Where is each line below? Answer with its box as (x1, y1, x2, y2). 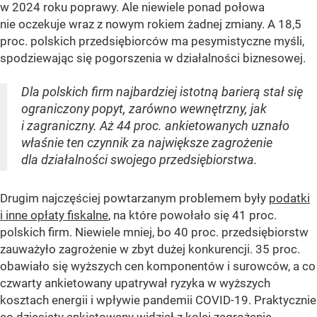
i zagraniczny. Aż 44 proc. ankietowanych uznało (21, 117, 289, 133)
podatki (269, 190, 310, 205)
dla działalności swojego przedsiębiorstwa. (21, 151, 258, 167)
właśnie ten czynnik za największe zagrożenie (21, 134, 272, 150)
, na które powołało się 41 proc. (108, 207, 277, 222)
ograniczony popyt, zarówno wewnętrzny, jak (21, 100, 267, 116)
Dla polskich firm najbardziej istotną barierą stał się (21, 83, 303, 99)
